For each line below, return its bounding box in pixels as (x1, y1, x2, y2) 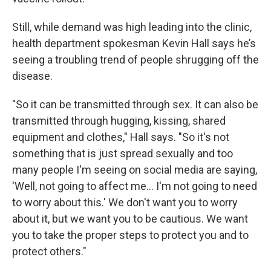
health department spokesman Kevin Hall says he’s (12, 37, 256, 50)
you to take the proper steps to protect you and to (12, 229, 249, 241)
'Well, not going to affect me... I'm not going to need (12, 180, 257, 192)
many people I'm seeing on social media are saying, (12, 163, 257, 176)
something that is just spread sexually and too (12, 147, 233, 160)
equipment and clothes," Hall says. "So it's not (12, 131, 229, 143)
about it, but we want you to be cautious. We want (12, 212, 248, 225)
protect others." (12, 245, 87, 258)
